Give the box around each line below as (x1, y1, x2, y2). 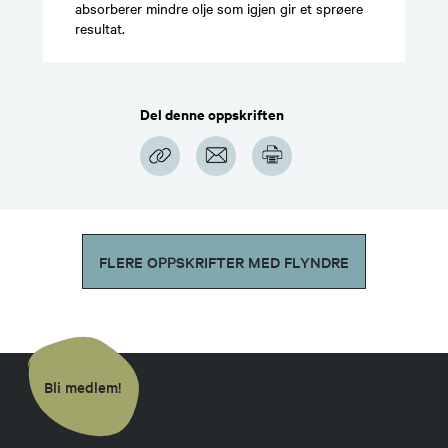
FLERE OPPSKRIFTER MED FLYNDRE (99, 251, 349, 273)
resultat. (74, 17, 129, 38)
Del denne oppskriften (140, 103, 284, 125)
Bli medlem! (44, 375, 121, 397)
